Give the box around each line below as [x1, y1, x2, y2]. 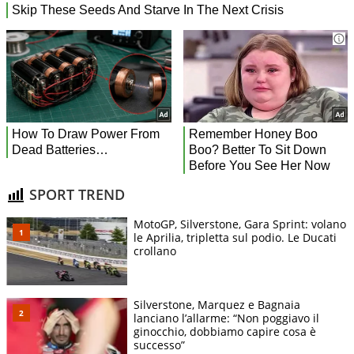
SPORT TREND [25, 185, 125, 205]
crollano [134, 243, 176, 258]
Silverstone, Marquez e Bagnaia [134, 296, 300, 312]
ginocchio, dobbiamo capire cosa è [134, 323, 316, 339]
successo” [134, 337, 185, 352]
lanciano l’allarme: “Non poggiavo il [134, 310, 319, 326]
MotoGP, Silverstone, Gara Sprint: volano [134, 216, 346, 232]
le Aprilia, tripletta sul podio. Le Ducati [134, 229, 337, 245]
